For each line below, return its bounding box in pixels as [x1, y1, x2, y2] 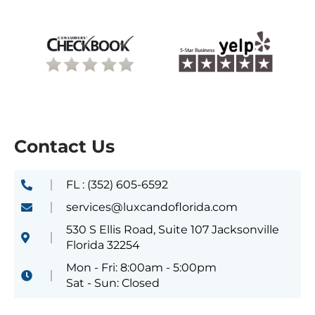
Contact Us [14, 136, 115, 157]
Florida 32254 [66, 238, 140, 252]
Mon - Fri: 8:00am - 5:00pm [66, 261, 217, 275]
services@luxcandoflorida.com [66, 200, 238, 214]
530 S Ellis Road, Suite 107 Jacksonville [66, 223, 279, 237]
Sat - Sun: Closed [66, 276, 160, 290]
